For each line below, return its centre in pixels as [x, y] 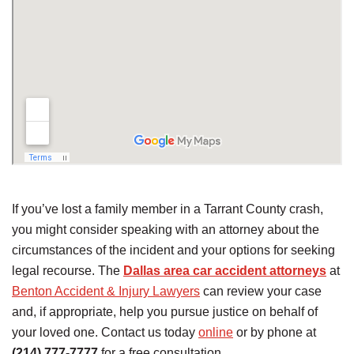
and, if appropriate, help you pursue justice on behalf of [165, 312]
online [216, 332]
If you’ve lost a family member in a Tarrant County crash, [168, 209]
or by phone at [275, 332]
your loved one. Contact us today [105, 332]
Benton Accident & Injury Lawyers [106, 291]
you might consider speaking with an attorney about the [166, 230]
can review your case [261, 291]
